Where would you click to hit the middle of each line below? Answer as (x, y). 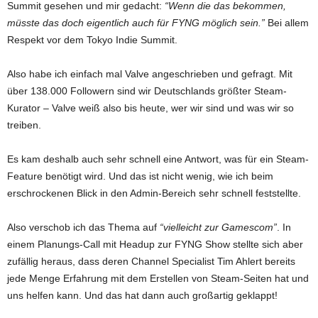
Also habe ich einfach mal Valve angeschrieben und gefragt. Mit (150, 74)
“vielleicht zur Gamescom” (218, 227)
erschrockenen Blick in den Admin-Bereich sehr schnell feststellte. (154, 193)
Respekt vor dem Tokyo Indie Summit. (92, 40)
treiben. (24, 125)
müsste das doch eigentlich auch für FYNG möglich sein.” (136, 23)
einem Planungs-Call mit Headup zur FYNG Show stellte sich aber (155, 245)
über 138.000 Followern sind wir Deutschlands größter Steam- (147, 91)
